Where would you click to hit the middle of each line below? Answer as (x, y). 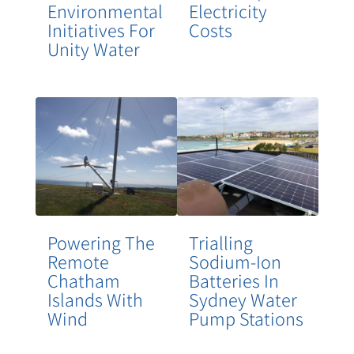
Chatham (83, 281)
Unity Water (93, 49)
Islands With (95, 300)
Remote (78, 262)
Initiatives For (101, 30)
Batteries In (233, 281)
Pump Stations (246, 319)
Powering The (101, 243)
